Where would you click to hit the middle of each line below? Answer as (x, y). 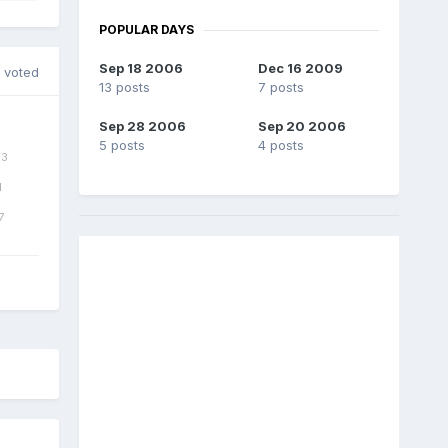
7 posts (281, 87)
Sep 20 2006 (302, 126)
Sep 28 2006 (142, 126)
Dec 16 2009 (301, 68)
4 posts (281, 145)
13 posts (124, 87)
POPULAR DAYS (146, 30)
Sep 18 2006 (140, 68)
